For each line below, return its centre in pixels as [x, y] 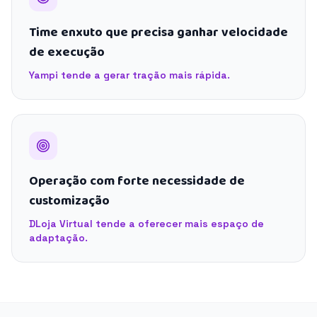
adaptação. [58, 238]
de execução [67, 52]
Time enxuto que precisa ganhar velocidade [158, 33]
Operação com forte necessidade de [137, 181]
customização [69, 201]
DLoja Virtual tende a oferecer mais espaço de [146, 224]
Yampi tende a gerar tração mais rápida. [129, 75]
